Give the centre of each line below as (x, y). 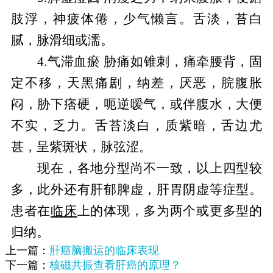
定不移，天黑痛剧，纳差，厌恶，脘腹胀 (136, 83)
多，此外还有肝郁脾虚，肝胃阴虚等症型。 (136, 189)
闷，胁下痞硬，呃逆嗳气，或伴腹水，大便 (136, 104)
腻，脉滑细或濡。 (62, 40)
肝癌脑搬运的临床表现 (104, 250)
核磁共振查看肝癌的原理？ (115, 265)
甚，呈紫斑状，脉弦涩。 (81, 147)
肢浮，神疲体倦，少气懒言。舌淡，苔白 (136, 19)
